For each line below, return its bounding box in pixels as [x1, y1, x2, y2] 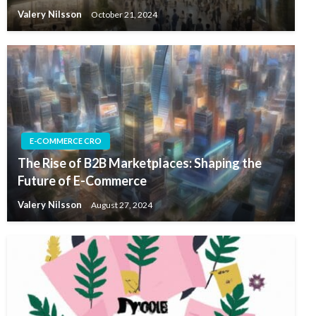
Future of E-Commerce [18, 172, 147, 188]
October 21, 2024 [91, 8, 157, 19]
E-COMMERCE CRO [30, 135, 102, 145]
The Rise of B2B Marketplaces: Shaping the [18, 154, 262, 171]
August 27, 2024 [91, 198, 152, 209]
